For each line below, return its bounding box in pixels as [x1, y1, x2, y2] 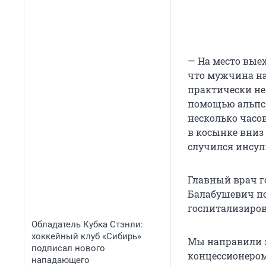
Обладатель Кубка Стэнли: [31, 219, 143, 230]
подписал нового [31, 243, 105, 254]
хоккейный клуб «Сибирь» [31, 231, 141, 242]
